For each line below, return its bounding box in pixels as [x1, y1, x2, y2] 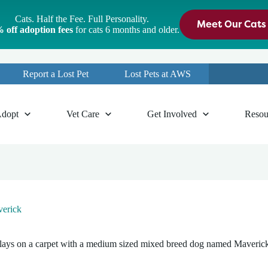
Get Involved [147, 109, 197, 119]
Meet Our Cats [196, 17, 266, 31]
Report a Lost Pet [23, 68, 89, 79]
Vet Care [66, 109, 99, 119]
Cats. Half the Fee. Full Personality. [15, 14, 149, 24]
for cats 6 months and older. [72, 25, 179, 35]
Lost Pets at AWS [124, 68, 191, 79]
